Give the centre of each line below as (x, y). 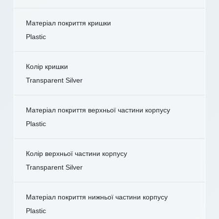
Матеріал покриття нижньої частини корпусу (97, 197)
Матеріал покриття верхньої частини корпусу (98, 110)
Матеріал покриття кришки (68, 23)
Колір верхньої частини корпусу (77, 154)
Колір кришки (47, 67)
